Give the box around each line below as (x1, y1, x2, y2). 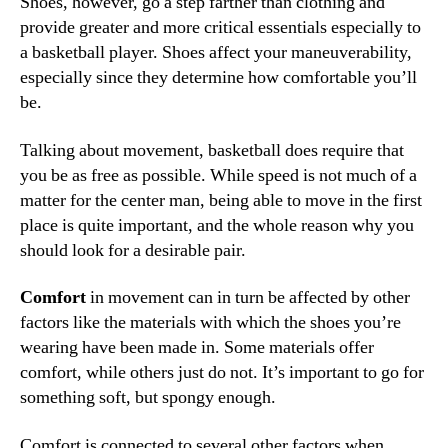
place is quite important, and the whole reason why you (20, 213, 414, 237)
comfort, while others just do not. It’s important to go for (20, 361, 424, 385)
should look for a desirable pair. (20, 238, 246, 262)
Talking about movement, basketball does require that (20, 138, 404, 162)
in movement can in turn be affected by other (86, 286, 410, 310)
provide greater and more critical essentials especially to (20, 16, 421, 40)
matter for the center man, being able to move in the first (20, 188, 422, 212)
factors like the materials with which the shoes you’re (20, 311, 401, 335)
